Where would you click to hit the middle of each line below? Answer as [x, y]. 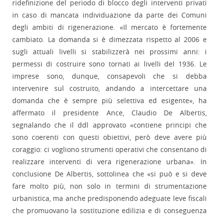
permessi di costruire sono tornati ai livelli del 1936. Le [109, 64]
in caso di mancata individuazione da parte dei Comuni [109, 15]
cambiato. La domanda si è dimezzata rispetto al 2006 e [109, 40]
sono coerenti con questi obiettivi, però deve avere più [109, 137]
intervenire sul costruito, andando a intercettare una [109, 88]
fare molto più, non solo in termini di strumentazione [109, 186]
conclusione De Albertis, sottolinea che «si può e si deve [109, 174]
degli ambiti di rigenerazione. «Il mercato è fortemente [109, 27]
